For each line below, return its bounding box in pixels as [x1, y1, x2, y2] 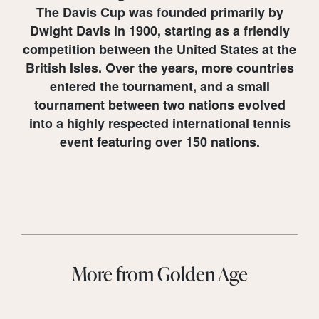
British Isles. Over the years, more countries [25, 58, 294, 77]
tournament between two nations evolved [33, 95, 286, 114]
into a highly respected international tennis [28, 113, 291, 132]
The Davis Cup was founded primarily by [36, 2, 283, 21]
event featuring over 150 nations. [59, 132, 260, 151]
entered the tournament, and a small [49, 76, 270, 95]
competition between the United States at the [23, 39, 296, 58]
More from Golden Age [71, 260, 248, 287]
